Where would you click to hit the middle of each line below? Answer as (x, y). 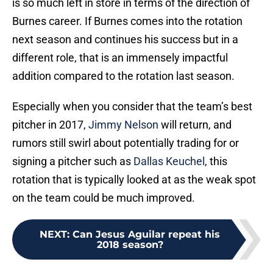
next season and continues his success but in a (125, 40)
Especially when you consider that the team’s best (132, 107)
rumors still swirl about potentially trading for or (126, 143)
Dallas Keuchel (169, 161)
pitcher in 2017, (50, 125)
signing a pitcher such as (73, 161)
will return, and (195, 125)
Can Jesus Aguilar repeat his (146, 235)
